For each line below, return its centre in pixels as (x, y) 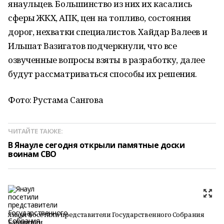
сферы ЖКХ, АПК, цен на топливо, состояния (99, 18)
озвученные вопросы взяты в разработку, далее (106, 60)
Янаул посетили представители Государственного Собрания (106, 214)
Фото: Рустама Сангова (56, 100)
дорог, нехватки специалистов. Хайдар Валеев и (108, 32)
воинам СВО (32, 154)
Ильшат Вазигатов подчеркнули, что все (92, 46)
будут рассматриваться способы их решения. (102, 74)
